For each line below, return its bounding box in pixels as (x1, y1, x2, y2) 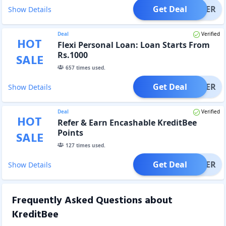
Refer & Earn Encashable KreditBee (57, 117, 197, 128)
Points (57, 127, 83, 138)
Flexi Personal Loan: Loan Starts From (57, 39, 210, 50)
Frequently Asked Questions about (12, 192, 173, 209)
